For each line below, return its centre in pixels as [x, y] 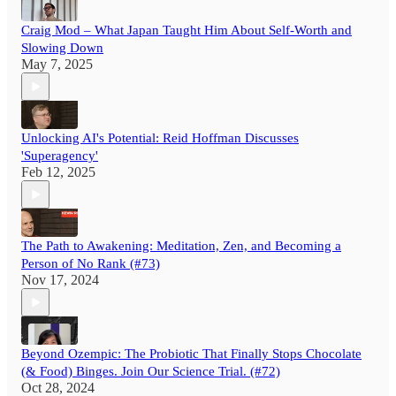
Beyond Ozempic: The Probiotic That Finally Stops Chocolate [191, 354]
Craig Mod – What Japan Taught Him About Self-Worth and [187, 30]
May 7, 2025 [57, 65]
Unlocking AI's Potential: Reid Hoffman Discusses [160, 138]
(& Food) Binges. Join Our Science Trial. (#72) [151, 372]
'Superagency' [60, 156]
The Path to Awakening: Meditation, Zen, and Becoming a [181, 246]
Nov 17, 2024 [60, 280]
